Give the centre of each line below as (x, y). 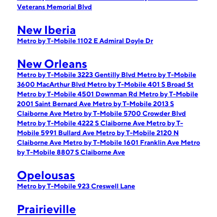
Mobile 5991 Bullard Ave (56, 133)
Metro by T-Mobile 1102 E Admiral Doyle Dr (85, 41)
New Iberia (46, 30)
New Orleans (52, 63)
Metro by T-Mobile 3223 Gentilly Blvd (77, 75)
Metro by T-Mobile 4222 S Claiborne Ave (82, 123)
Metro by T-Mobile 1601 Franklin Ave (122, 142)
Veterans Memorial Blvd (54, 7)
